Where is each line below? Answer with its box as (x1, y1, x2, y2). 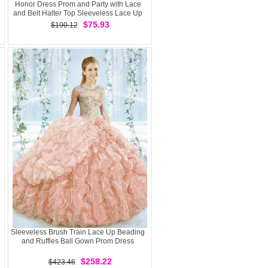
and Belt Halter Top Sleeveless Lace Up (13, 9, 142, 17)
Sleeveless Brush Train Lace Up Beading (11, 228, 145, 236)
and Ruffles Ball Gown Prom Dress (22, 237, 134, 245)
